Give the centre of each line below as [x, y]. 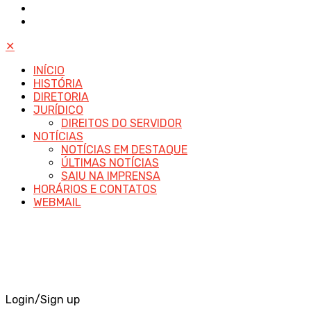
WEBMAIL [57, 203]
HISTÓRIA [58, 84]
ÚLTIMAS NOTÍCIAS [110, 163]
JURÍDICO [58, 110]
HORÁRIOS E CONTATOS [95, 190]
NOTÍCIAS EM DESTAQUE [124, 150]
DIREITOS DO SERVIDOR [121, 124]
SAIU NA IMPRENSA [111, 176]
